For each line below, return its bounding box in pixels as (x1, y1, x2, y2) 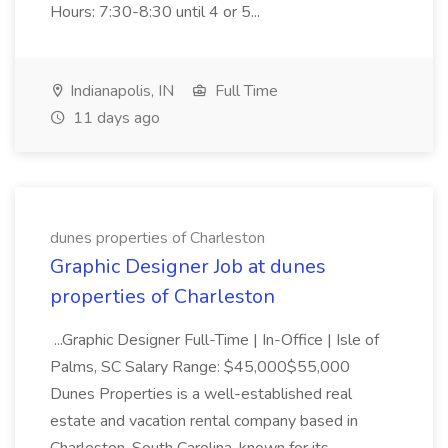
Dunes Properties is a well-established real (50, 383, 352, 405)
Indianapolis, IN (66, 80, 174, 102)
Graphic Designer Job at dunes (50, 253, 326, 280)
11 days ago (69, 107, 160, 129)
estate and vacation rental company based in (50, 410, 358, 432)
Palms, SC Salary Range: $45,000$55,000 (50, 356, 350, 378)
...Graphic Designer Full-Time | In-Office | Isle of (50, 329, 379, 351)
